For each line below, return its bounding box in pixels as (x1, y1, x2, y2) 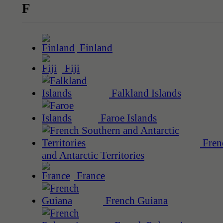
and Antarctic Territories (42, 149, 144, 162)
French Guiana (103, 195, 168, 207)
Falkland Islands (109, 87, 181, 100)
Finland (77, 42, 112, 54)
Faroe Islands (98, 112, 157, 124)
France (74, 170, 105, 182)
